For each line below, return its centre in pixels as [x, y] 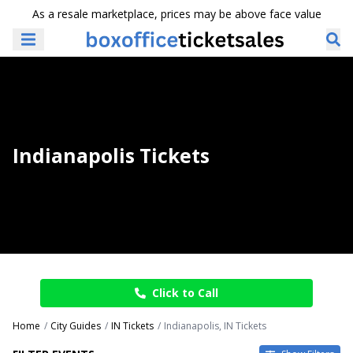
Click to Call [185, 293]
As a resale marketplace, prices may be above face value [176, 14]
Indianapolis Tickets [111, 155]
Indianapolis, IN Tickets [215, 326]
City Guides [76, 326]
